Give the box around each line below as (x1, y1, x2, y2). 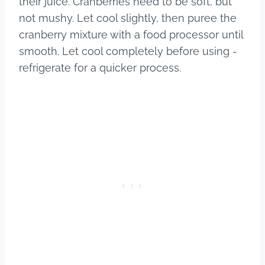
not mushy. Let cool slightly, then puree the (19, 12, 237, 25)
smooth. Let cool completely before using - (19, 45, 237, 58)
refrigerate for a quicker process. (19, 62, 181, 75)
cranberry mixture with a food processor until (19, 28, 243, 41)
